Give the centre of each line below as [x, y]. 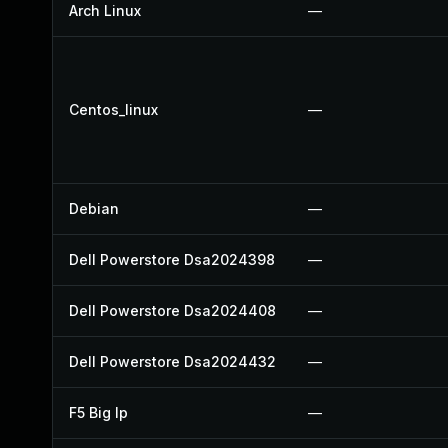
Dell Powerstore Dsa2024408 [172, 310]
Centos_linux [113, 109]
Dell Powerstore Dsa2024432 [172, 361]
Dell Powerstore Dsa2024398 [172, 259]
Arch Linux [105, 10]
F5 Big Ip [98, 412]
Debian [94, 208]
